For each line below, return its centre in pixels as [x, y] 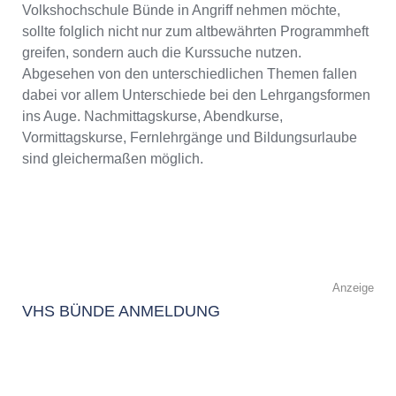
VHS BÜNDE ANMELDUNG [121, 311]
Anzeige [353, 287]
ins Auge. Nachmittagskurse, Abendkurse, [152, 116]
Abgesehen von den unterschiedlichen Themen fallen [190, 73]
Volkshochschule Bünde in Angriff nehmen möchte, [181, 10]
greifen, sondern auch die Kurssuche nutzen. [162, 52]
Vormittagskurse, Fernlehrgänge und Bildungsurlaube [190, 137]
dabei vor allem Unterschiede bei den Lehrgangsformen [196, 95]
